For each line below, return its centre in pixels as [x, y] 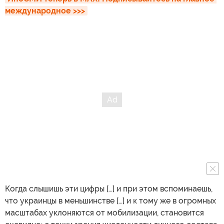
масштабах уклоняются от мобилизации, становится [104, 213]
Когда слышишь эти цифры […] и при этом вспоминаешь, [109, 189]
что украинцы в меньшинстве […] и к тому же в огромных [110, 201]
